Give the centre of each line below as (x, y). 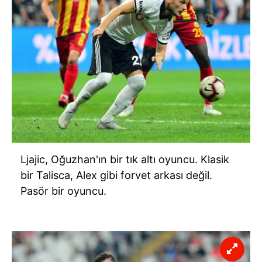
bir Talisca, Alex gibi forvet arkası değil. (116, 175)
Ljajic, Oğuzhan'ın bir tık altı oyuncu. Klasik (125, 159)
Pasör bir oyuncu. (63, 191)
